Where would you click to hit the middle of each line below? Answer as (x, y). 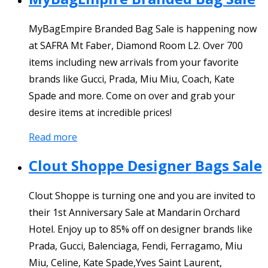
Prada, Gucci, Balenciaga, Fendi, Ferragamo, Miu (135, 246)
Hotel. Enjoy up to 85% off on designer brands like (141, 229)
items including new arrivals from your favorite (134, 62)
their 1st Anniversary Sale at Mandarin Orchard (134, 212)
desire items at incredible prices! (100, 112)
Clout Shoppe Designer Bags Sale (145, 165)
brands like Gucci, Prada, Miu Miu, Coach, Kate (132, 79)
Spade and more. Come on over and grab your (132, 95)
